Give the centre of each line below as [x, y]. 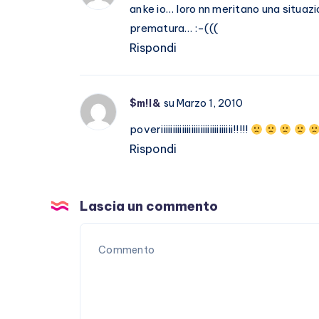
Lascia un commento [149, 206]
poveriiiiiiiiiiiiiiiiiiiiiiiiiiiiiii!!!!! [190, 129]
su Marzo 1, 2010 [203, 103]
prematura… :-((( [174, 28]
